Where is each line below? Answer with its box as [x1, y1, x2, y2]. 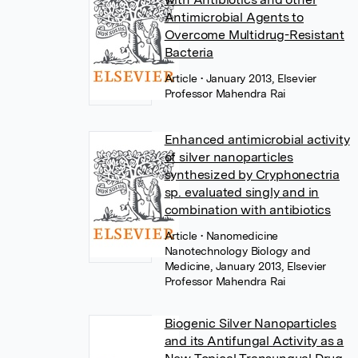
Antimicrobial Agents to [164, 10, 304, 25]
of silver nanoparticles [164, 149, 294, 165]
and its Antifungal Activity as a [164, 333, 344, 348]
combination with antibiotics [164, 202, 332, 217]
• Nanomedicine [201, 229, 279, 242]
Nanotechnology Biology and [164, 245, 311, 257]
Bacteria [164, 45, 214, 60]
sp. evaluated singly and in [164, 185, 320, 200]
